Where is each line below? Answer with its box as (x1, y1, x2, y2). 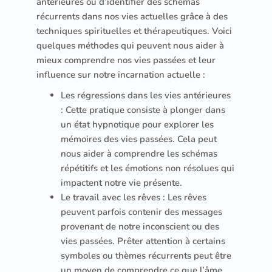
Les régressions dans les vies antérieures (61, 89, 231, 101)
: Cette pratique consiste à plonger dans (61, 103, 225, 116)
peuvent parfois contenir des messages (61, 205, 222, 218)
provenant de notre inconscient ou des (61, 220, 219, 233)
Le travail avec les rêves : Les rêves (61, 191, 206, 203)
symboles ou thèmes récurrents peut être (61, 249, 231, 262)
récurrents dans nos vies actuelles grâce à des (36, 10, 228, 22)
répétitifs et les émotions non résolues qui (61, 161, 234, 174)
